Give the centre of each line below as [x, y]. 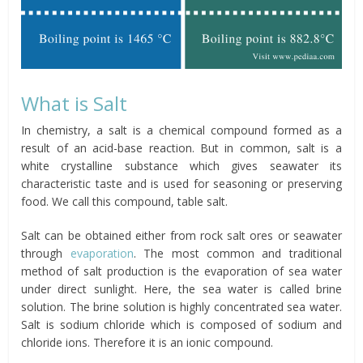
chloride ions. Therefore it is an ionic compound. [147, 343]
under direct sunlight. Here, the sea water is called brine [181, 289]
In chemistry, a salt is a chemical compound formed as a [181, 130]
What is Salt [75, 104]
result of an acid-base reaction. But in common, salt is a [181, 148]
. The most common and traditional [237, 254]
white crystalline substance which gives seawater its [181, 166]
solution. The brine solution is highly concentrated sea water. [181, 307]
